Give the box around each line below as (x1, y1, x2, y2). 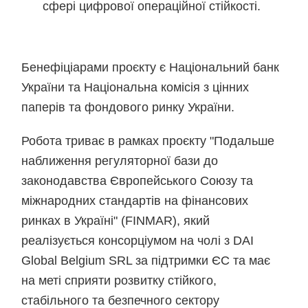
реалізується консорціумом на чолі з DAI (21, 234, 254, 247)
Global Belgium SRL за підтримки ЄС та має (21, 254, 271, 267)
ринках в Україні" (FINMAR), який (21, 214, 210, 228)
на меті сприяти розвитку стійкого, (21, 274, 217, 287)
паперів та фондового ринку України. (21, 100, 235, 114)
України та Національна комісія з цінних (21, 80, 250, 94)
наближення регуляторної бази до (21, 154, 219, 168)
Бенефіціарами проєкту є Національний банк (21, 60, 280, 74)
